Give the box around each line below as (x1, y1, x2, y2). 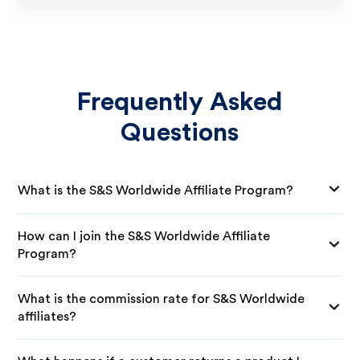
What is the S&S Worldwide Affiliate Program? (18, 183, 294, 197)
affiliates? (18, 310, 77, 323)
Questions (121, 120, 239, 145)
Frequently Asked (76, 89, 284, 115)
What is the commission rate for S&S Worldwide (18, 292, 305, 305)
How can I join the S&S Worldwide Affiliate (18, 230, 271, 243)
